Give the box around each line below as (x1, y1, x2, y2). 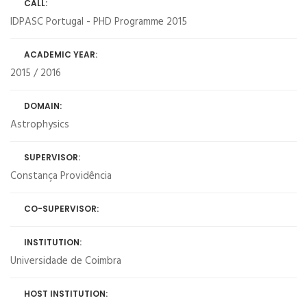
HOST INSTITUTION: (24, 288, 108, 299)
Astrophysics (10, 116, 69, 133)
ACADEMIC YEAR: (24, 49, 97, 60)
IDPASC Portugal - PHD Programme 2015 (10, 14, 187, 30)
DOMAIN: (24, 100, 62, 112)
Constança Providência (10, 168, 112, 184)
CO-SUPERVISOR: (24, 203, 99, 214)
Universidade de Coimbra (10, 253, 121, 269)
